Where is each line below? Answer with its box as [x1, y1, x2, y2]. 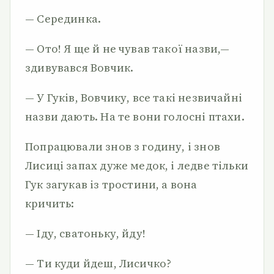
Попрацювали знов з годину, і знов [25, 139, 220, 154]
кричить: [25, 196, 75, 211]
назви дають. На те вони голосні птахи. [25, 109, 245, 124]
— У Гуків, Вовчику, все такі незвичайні [25, 90, 243, 105]
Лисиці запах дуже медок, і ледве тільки [25, 158, 249, 173]
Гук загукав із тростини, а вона [25, 177, 198, 192]
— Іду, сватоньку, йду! [25, 226, 146, 241]
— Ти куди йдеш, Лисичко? [25, 256, 172, 271]
